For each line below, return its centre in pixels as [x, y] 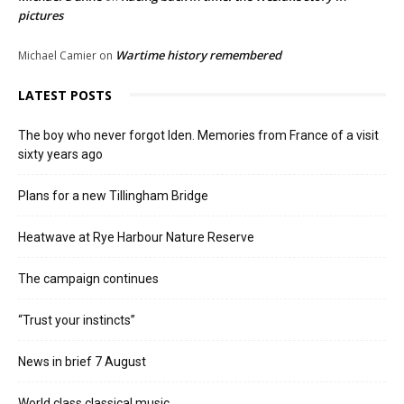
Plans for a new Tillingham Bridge [113, 195]
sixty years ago [60, 154]
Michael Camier [57, 55]
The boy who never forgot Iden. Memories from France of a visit [198, 135]
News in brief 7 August [82, 361]
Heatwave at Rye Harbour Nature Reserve [136, 237]
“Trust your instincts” [77, 320]
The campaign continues [88, 278]
